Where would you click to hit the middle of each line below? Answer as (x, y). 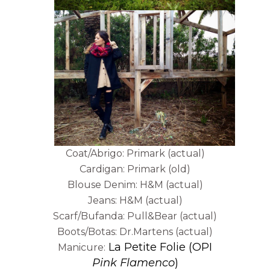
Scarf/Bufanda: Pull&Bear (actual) (135, 216)
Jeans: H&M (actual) (135, 200)
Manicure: (82, 247)
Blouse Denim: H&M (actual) (135, 184)
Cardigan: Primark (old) (135, 169)
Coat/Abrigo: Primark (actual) (135, 153)
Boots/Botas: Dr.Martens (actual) (135, 231)
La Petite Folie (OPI (160, 247)
